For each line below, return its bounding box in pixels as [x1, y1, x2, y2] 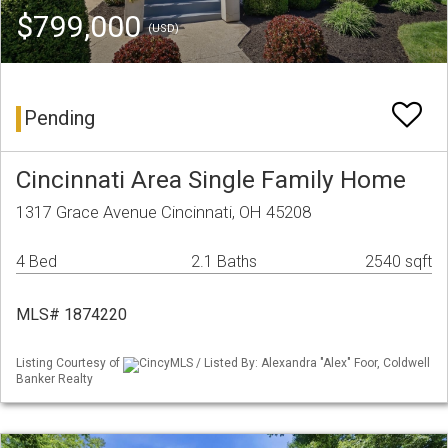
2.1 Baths [190, 252, 257, 272]
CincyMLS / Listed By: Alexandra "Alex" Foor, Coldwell [139, 356, 430, 371]
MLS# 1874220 [16, 305, 127, 325]
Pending [24, 106, 95, 131]
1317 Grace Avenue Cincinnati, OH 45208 [16, 202, 311, 223]
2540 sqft [365, 252, 432, 272]
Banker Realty [16, 371, 93, 386]
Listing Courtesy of [16, 356, 123, 371]
